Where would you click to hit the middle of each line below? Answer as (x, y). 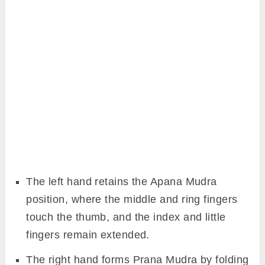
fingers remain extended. (88, 235)
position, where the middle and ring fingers (132, 200)
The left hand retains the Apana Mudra (122, 182)
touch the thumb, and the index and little (126, 217)
